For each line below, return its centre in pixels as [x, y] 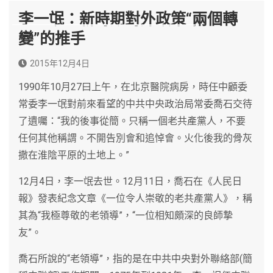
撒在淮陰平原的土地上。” [74, 155]
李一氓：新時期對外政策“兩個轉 [128, 19]
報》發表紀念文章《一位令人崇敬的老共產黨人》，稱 [135, 198]
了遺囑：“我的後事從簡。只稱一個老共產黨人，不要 [132, 121]
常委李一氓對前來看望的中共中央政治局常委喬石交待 [135, 104]
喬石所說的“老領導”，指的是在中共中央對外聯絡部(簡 [135, 258]
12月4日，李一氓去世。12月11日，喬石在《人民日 [130, 181]
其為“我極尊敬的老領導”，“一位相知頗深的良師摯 [126, 215]
